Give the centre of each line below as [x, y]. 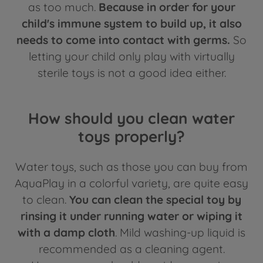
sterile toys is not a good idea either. [131, 73]
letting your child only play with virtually [131, 56]
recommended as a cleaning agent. [131, 249]
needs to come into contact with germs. [123, 40]
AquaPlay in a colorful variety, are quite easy [131, 183]
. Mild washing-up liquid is [180, 233]
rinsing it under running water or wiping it [131, 216]
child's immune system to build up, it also [131, 23]
